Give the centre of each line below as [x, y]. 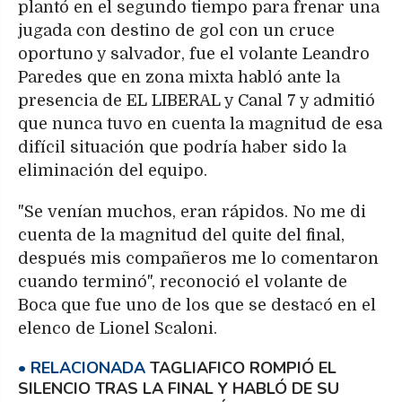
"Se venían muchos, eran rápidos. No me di [192, 212]
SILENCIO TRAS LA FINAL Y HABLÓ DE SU [179, 389]
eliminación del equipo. [113, 171]
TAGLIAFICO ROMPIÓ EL [243, 368]
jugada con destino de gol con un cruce [176, 31]
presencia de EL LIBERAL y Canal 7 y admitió [197, 101]
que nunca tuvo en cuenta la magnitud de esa [200, 124]
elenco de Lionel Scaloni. [118, 329]
